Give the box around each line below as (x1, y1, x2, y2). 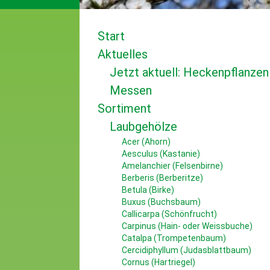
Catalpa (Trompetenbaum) (122, 233, 226, 243)
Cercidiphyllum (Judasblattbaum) (122, 245, 251, 255)
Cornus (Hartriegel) (122, 257, 195, 267)
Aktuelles (98, 47, 148, 61)
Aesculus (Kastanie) (122, 149, 200, 159)
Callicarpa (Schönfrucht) (122, 209, 217, 219)
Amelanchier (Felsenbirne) (122, 161, 223, 171)
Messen (110, 83, 152, 98)
